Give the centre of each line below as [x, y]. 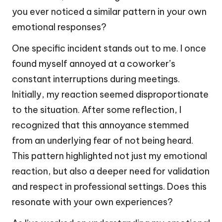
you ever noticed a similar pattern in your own [109, 11]
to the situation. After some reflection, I [97, 110]
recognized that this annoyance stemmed [100, 125]
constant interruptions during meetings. [96, 79]
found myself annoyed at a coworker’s [94, 63]
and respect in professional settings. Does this [109, 186]
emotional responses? [59, 27]
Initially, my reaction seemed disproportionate [110, 94]
